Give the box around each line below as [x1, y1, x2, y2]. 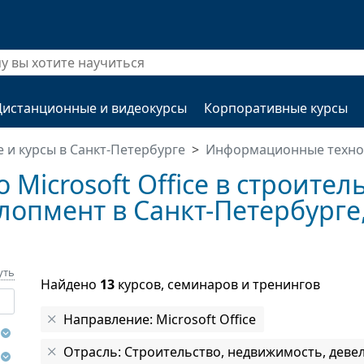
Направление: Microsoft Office [63, 310, 256, 328]
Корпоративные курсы [204, 99, 348, 117]
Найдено [41, 275, 100, 293]
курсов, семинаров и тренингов [115, 275, 320, 293]
